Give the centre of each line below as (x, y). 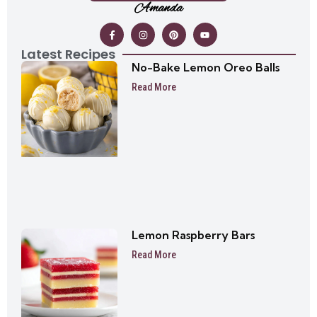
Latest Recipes (68, 54)
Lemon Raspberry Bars (193, 235)
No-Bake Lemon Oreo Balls (205, 68)
